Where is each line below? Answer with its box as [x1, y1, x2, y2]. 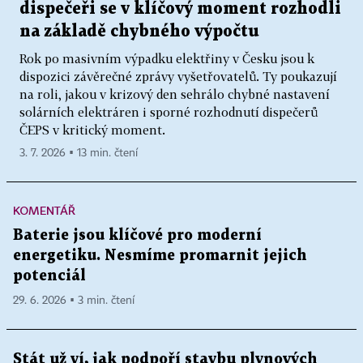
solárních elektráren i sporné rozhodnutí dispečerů [19, 105, 318, 119]
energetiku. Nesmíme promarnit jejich [13, 249, 307, 263]
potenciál [13, 269, 86, 283]
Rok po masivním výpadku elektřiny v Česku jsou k [19, 51, 314, 66]
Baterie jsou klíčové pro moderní [13, 228, 262, 242]
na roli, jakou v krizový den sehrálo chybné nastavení [19, 87, 330, 101]
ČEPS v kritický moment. [19, 122, 165, 137]
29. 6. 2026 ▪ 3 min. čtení [13, 295, 135, 306]
